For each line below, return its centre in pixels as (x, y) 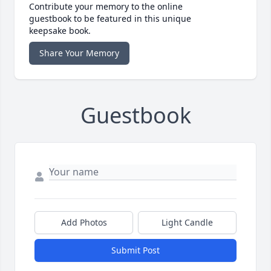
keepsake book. (60, 31)
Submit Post (135, 250)
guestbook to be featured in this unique (110, 19)
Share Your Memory (79, 53)
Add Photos (84, 223)
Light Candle (187, 223)
